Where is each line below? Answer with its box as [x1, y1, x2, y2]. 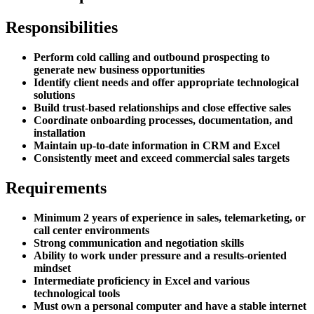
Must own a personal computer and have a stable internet [34, 299, 306, 312]
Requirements [6, 178, 107, 197]
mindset [34, 261, 71, 274]
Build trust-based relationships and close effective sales [34, 101, 291, 114]
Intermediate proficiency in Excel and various [34, 274, 250, 287]
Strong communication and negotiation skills [34, 236, 244, 249]
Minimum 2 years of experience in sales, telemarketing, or [34, 211, 306, 224]
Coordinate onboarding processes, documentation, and [34, 114, 293, 126]
